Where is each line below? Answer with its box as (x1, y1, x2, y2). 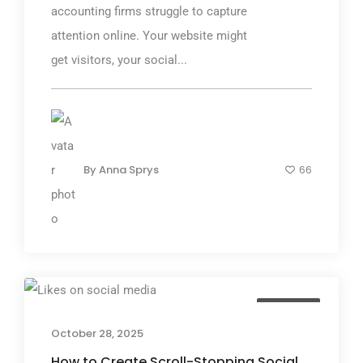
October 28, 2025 (51, 325, 143, 341)
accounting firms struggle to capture (51, 3, 247, 19)
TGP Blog (267, 302, 310, 316)
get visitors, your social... (51, 52, 187, 67)
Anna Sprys (99, 161, 159, 177)
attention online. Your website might (51, 28, 247, 43)
